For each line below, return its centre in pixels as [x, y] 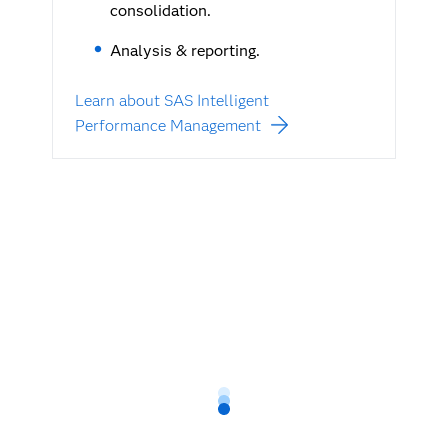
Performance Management [167, 126]
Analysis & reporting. [184, 51]
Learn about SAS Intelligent [171, 101]
